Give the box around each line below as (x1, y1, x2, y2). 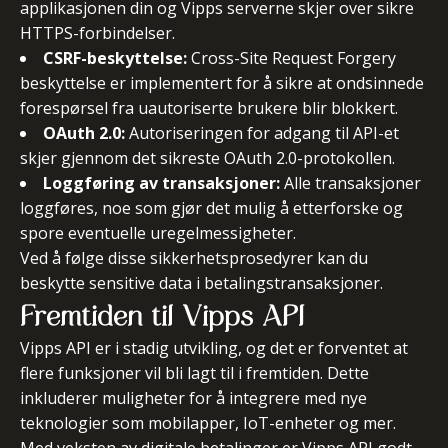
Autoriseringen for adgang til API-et (125, 122, 399, 144)
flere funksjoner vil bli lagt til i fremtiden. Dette (20, 362, 369, 384)
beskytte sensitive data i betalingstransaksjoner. (20, 272, 383, 294)
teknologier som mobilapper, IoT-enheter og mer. (20, 412, 396, 434)
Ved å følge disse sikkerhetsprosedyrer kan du (20, 247, 368, 269)
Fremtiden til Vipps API (20, 303, 304, 328)
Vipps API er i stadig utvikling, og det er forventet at (20, 337, 408, 359)
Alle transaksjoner (280, 172, 421, 194)
